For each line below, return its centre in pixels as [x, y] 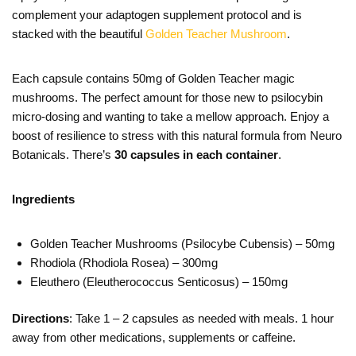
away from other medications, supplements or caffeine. [154, 338]
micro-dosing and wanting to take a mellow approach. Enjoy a [170, 116]
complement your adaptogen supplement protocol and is [157, 14]
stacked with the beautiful [79, 33]
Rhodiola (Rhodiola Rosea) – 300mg [124, 262]
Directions [41, 319]
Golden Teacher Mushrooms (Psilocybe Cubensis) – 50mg [182, 243]
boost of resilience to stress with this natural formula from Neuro [177, 135]
